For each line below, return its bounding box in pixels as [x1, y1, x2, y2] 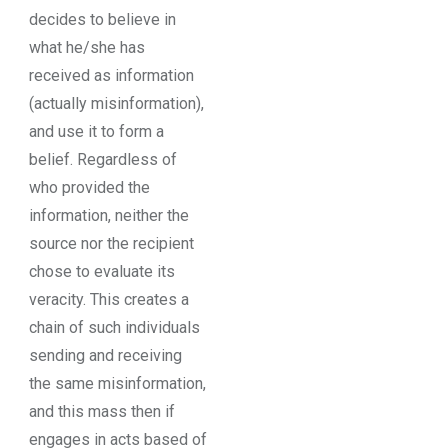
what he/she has [28, 38, 145, 58]
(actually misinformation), [28, 94, 204, 114]
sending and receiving [28, 346, 182, 366]
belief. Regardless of [28, 150, 177, 170]
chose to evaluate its [28, 262, 175, 282]
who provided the [28, 178, 150, 198]
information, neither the [28, 206, 189, 226]
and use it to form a [28, 122, 164, 142]
